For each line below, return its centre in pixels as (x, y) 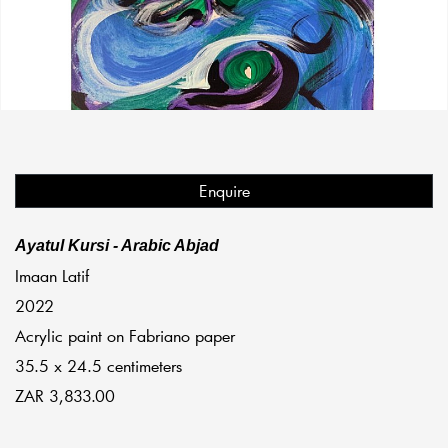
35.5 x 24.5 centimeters (98, 366)
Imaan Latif (52, 276)
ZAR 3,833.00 (65, 396)
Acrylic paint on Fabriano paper (125, 336)
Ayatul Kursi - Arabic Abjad (117, 246)
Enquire (224, 191)
